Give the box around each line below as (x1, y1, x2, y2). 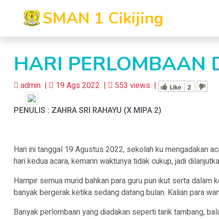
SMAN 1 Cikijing (42, 7, 163, 29)
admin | (19, 80, 49, 91)
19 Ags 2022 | (54, 80, 108, 91)
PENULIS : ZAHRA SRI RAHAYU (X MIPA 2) (14, 105, 161, 116)
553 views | (113, 80, 158, 91)
